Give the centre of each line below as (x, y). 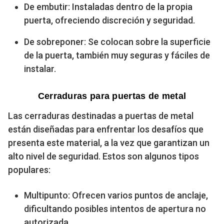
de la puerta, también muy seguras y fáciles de (117, 55)
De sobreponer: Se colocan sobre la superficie (117, 41)
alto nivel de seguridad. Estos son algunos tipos (103, 156)
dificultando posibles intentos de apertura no (115, 208)
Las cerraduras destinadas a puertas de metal (101, 115)
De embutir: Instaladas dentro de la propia (108, 6)
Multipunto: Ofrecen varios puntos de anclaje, (116, 195)
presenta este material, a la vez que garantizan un (109, 142)
